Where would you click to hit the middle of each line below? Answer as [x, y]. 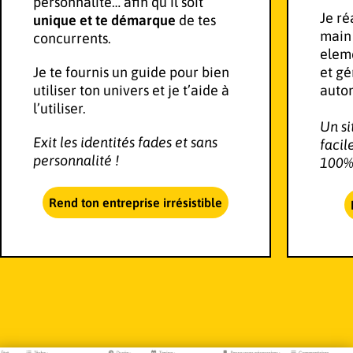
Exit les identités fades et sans [125, 143]
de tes [196, 20]
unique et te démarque [104, 20]
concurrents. [72, 39]
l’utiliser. [59, 109]
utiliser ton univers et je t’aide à [131, 91]
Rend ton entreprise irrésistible [136, 203]
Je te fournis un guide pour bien [131, 72]
